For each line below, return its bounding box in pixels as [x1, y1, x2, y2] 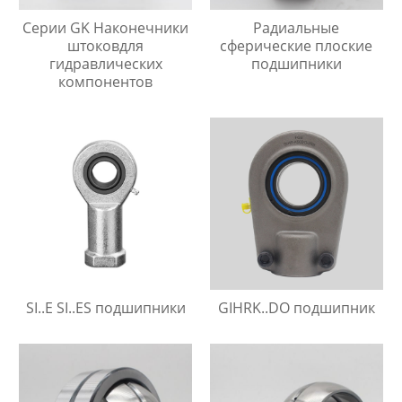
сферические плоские [220, 35, 373, 56]
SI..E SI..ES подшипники [25, 298, 186, 319]
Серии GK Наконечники [22, 17, 189, 38]
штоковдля [67, 35, 144, 56]
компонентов [58, 71, 153, 92]
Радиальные [253, 17, 340, 38]
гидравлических [48, 53, 162, 74]
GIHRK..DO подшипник [217, 298, 375, 319]
